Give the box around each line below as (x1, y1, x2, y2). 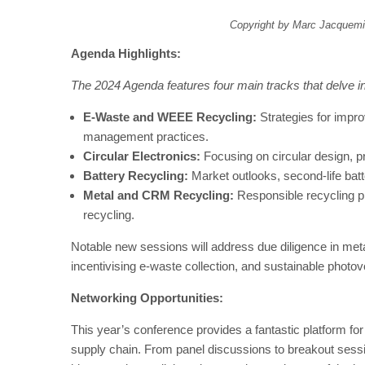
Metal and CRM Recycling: (83, 187, 234, 202)
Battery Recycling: (83, 168, 188, 182)
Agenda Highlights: (71, 46, 181, 60)
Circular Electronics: (83, 148, 200, 163)
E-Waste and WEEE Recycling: (83, 109, 257, 124)
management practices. (83, 129, 209, 143)
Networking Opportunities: (71, 290, 223, 305)
